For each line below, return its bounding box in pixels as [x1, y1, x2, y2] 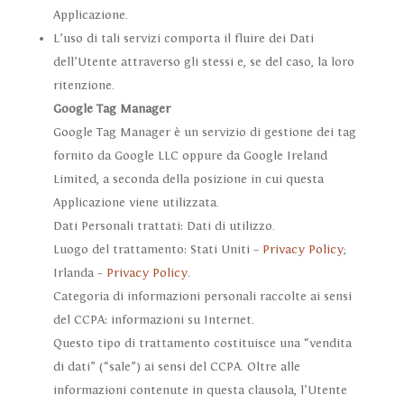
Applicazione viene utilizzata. [52, 196, 219, 211]
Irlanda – [52, 266, 106, 281]
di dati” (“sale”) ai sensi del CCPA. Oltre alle [52, 360, 300, 375]
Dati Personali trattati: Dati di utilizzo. [52, 219, 275, 234]
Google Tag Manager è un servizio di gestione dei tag [52, 125, 356, 141]
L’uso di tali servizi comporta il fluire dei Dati [52, 32, 314, 47]
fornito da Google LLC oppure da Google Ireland [52, 149, 327, 164]
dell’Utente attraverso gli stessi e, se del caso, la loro [52, 55, 354, 70]
